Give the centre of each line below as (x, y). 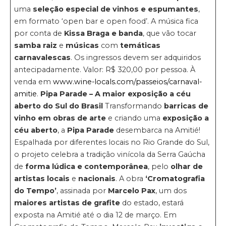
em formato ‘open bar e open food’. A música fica (106, 21)
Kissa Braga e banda (104, 33)
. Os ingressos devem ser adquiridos (136, 57)
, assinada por (82, 190)
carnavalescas (43, 57)
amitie (26, 94)
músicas (83, 45)
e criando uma (134, 118)
